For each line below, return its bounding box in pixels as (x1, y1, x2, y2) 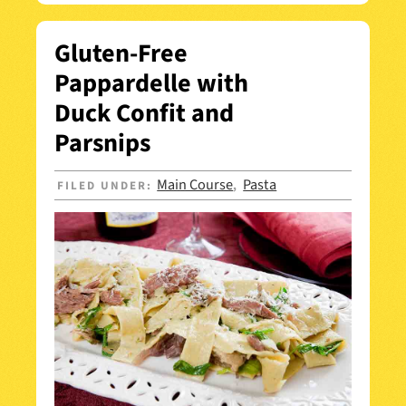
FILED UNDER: (57, 178, 158, 195)
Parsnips (54, 125, 150, 162)
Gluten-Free (54, 35, 188, 72)
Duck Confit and (54, 95, 234, 132)
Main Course (157, 174, 234, 197)
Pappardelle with (54, 65, 248, 102)
